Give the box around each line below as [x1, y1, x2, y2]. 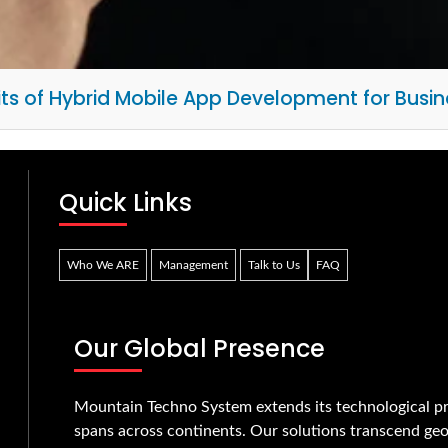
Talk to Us [248, 259, 300, 271]
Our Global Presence [74, 332, 325, 365]
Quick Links [59, 186, 192, 219]
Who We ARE [67, 259, 139, 271]
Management [159, 259, 228, 271]
